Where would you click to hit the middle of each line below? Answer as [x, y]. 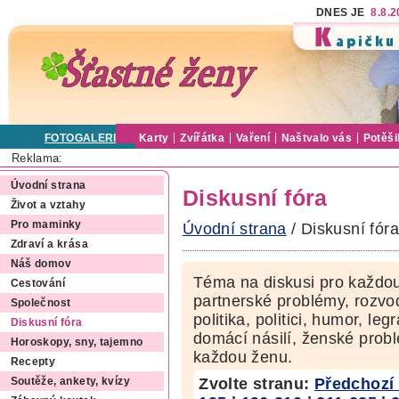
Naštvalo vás [317, 138]
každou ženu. [243, 358]
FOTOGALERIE [85, 138]
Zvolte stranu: [256, 384]
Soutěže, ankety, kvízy [70, 382]
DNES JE [344, 12]
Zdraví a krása [49, 244]
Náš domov [41, 264]
